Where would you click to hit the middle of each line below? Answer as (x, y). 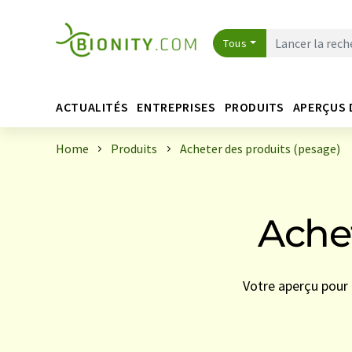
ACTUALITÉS (92, 106)
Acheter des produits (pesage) (260, 148)
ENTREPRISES (176, 106)
